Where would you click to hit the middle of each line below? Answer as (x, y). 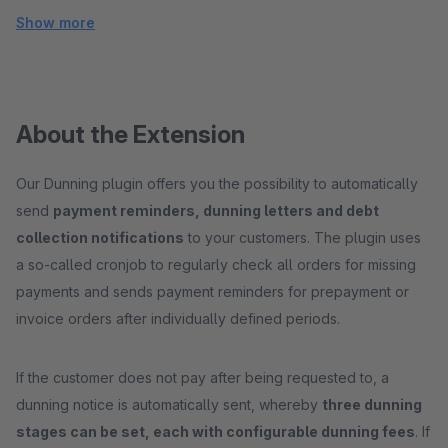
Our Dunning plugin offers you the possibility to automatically (217, 183)
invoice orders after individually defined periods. (178, 318)
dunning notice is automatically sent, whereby (169, 404)
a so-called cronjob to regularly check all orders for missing (216, 264)
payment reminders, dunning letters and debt (216, 210)
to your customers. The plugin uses (302, 237)
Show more (55, 22)
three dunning (372, 404)
